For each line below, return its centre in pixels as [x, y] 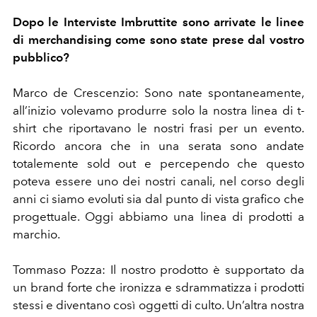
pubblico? [41, 57]
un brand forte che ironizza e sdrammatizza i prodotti [158, 287]
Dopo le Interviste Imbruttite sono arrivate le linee [158, 22]
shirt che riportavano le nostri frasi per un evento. [158, 128]
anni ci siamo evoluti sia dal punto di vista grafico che [158, 198]
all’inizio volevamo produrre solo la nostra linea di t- [158, 110]
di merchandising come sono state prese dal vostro [158, 39]
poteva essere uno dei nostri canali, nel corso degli [158, 181]
